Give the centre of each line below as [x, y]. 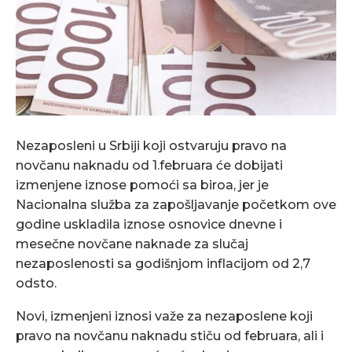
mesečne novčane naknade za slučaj [132, 244]
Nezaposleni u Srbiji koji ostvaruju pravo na [151, 146]
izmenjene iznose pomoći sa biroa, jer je [142, 185]
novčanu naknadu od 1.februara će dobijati [149, 166]
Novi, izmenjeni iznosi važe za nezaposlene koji [164, 317]
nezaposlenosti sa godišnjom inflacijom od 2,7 [163, 264]
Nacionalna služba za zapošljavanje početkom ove [176, 205]
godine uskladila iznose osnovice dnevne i [149, 225]
